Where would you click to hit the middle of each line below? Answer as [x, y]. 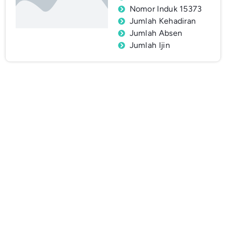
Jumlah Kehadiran [163, 21]
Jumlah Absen [156, 33]
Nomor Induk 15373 [166, 9]
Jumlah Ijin [150, 45]
